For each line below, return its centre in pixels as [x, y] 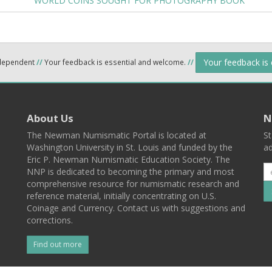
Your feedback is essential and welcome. [115, 62]
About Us [50, 118]
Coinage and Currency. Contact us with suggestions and [136, 208]
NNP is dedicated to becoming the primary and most [131, 172]
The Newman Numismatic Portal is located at [117, 135]
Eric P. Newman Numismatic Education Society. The [128, 159]
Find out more [58, 244]
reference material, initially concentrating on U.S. [121, 196]
